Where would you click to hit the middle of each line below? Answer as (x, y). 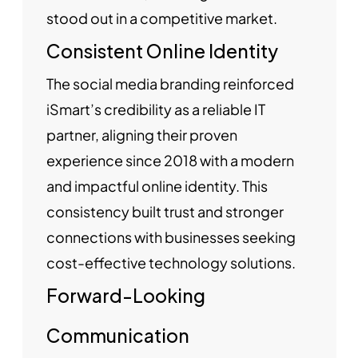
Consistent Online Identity (162, 51)
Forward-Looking (125, 296)
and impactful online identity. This (157, 186)
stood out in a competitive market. (161, 18)
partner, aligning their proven (141, 135)
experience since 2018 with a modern (170, 161)
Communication (117, 336)
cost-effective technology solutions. (171, 263)
